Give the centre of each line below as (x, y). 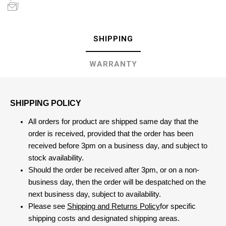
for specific (178, 207)
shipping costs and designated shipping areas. (104, 219)
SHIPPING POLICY (46, 103)
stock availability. (56, 158)
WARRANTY (113, 64)
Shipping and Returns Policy (114, 207)
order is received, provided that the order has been (111, 134)
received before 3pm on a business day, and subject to (118, 146)
